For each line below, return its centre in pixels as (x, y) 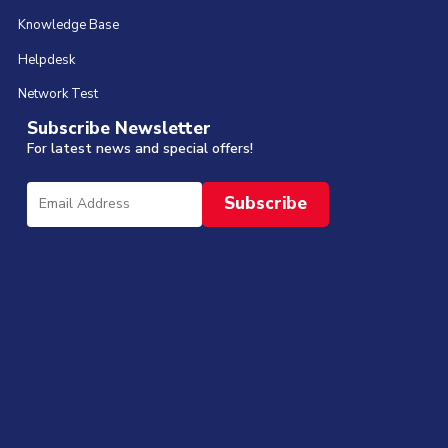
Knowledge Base (68, 25)
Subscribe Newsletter (118, 128)
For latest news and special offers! (139, 148)
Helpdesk (46, 59)
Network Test (57, 94)
